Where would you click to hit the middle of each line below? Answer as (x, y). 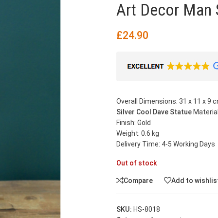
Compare (138, 180)
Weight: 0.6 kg (138, 133)
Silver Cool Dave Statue (154, 112)
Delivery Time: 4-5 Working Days (166, 144)
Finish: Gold (134, 123)
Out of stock (136, 163)
